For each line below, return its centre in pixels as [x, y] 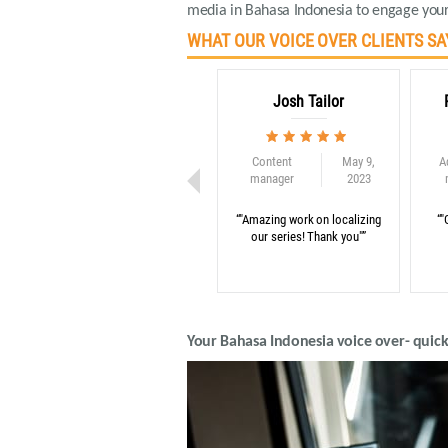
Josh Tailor [308, 101]
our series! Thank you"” [308, 236]
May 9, [358, 161]
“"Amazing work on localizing [308, 219]
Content [271, 161]
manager [271, 178]
